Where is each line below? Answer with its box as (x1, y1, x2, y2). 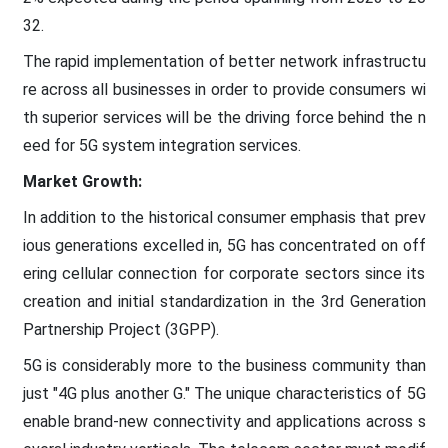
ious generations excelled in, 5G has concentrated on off (22, 235, 426, 255)
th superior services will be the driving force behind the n (22, 107, 426, 127)
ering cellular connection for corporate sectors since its (22, 263, 426, 283)
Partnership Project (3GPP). (22, 319, 219, 339)
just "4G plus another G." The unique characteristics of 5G (22, 383, 426, 403)
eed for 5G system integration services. (22, 135, 301, 155)
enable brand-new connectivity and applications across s (22, 411, 426, 431)
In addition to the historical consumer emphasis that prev (22, 207, 426, 227)
